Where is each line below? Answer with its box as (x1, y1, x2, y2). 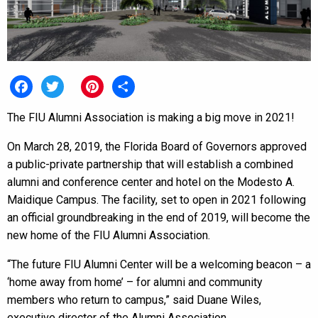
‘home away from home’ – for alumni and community (7, 275, 263, 290)
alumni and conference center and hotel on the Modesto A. (7, 175, 295, 190)
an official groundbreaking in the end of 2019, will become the (7, 211, 310, 225)
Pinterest (81, 102, 127, 116)
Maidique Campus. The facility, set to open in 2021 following (7, 193, 306, 207)
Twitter (41, 102, 76, 116)
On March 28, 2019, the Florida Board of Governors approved (7, 140, 307, 154)
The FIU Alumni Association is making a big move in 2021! (7, 111, 295, 125)
